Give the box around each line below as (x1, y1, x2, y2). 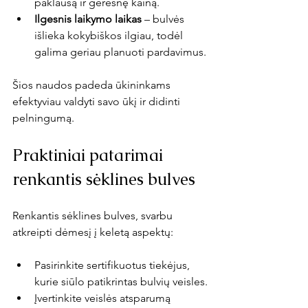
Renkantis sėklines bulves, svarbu (12, 208, 175, 222)
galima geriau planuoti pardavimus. (34, 45, 206, 58)
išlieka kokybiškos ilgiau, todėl (34, 28, 186, 42)
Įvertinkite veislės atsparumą (34, 291, 173, 305)
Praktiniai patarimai (12, 144, 167, 166)
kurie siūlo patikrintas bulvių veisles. (34, 274, 208, 288)
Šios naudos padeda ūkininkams (12, 78, 173, 91)
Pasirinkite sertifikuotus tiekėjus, (34, 258, 192, 272)
